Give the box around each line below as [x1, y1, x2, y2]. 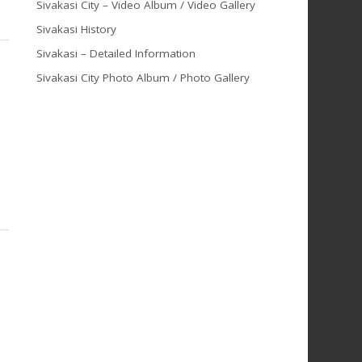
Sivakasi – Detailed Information [36, 46, 196, 61]
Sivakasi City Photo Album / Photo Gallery [36, 70, 250, 86]
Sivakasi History [36, 22, 116, 37]
